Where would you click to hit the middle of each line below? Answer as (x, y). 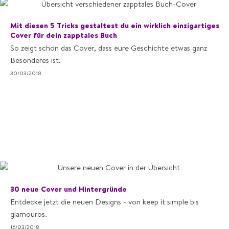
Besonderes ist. (36, 60)
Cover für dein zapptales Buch (64, 35)
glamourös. (29, 214)
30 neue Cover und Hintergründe (68, 189)
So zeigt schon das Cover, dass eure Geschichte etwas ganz (109, 48)
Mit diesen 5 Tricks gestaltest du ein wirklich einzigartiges (115, 25)
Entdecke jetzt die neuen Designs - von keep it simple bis (105, 202)
